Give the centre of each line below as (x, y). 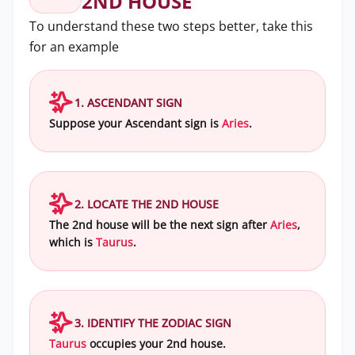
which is (73, 242)
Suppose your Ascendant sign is (136, 123)
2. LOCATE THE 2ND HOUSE (147, 204)
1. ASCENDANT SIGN (128, 102)
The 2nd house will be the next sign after (160, 225)
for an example (74, 47)
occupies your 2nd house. (156, 344)
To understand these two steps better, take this (171, 26)
